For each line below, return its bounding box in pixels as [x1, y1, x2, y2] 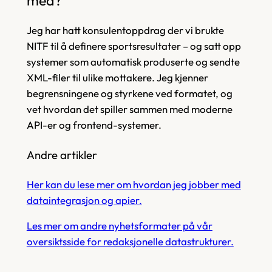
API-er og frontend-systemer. [26, 118, 161, 132]
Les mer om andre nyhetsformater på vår [26, 219, 212, 233]
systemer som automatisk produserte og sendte [26, 55, 240, 69]
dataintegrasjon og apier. [26, 193, 142, 206]
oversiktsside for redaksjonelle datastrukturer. [26, 235, 234, 248]
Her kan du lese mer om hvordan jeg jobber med [26, 177, 241, 191]
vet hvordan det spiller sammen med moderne [26, 103, 233, 116]
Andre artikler [26, 147, 97, 162]
